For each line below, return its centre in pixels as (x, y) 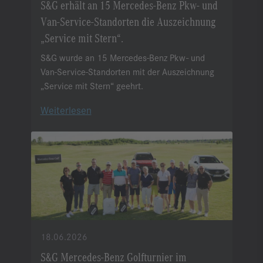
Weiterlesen (66, 110)
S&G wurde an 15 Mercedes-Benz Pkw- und (122, 58)
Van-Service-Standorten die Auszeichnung (128, 21)
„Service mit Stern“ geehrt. (92, 86)
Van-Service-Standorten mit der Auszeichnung (127, 72)
